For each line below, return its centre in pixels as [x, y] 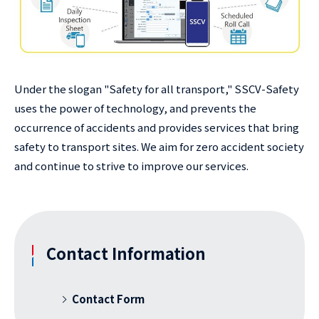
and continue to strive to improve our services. [131, 165]
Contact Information [126, 252]
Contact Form [108, 298]
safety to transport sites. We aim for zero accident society [159, 146]
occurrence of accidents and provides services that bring [157, 127]
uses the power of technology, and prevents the [135, 108]
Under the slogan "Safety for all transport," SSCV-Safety [157, 88]
